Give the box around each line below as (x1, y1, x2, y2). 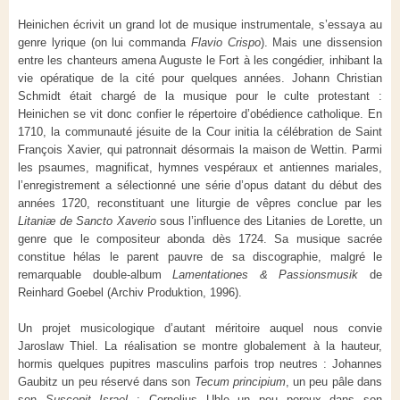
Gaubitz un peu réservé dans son (18, 374, 195, 388)
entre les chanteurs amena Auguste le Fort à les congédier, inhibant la (18, 53, 382, 67)
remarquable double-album (18, 267, 173, 281)
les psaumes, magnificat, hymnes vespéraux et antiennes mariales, (18, 160, 382, 174)
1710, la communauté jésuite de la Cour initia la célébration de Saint (18, 124, 382, 138)
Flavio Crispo (190, 35, 261, 49)
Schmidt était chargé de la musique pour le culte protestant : (18, 88, 382, 103)
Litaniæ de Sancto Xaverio (18, 213, 160, 228)
